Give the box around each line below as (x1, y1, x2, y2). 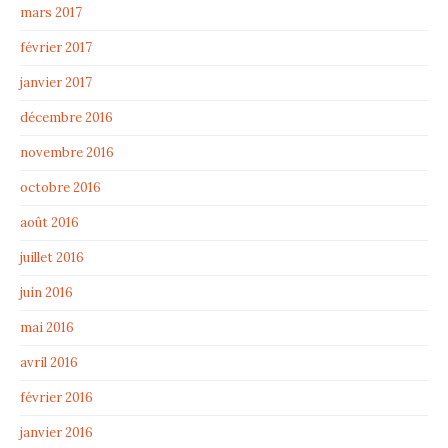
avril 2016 (20, 354, 78, 372)
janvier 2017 (20, 74, 92, 92)
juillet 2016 (20, 249, 84, 267)
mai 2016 (20, 319, 74, 337)
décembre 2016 (20, 109, 113, 127)
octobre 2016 (20, 179, 101, 197)
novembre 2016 (20, 144, 114, 162)
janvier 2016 (20, 424, 93, 442)
